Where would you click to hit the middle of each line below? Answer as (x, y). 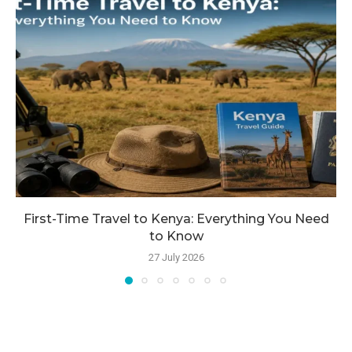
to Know (176, 236)
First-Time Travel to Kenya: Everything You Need (176, 219)
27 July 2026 (176, 258)
